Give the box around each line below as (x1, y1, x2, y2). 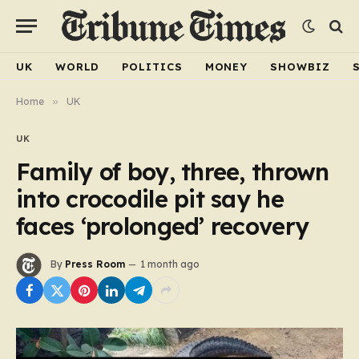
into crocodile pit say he (16, 184, 284, 213)
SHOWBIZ (270, 59, 330, 73)
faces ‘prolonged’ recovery (16, 212, 309, 240)
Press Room (65, 258, 125, 271)
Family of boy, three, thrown (16, 157, 329, 186)
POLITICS (122, 59, 183, 73)
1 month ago (140, 258, 200, 271)
